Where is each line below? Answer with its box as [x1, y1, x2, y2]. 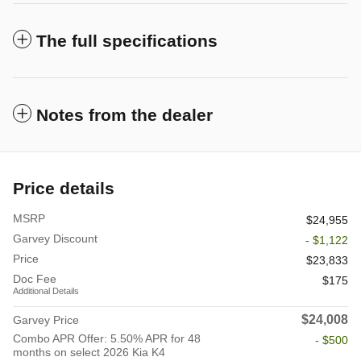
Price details [13, 179, 114, 198]
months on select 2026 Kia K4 [13, 346, 165, 359]
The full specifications [36, 31, 218, 51]
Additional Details [13, 286, 79, 297]
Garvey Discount [13, 232, 98, 246]
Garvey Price [13, 313, 79, 327]
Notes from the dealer [36, 106, 213, 125]
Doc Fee [13, 272, 56, 286]
